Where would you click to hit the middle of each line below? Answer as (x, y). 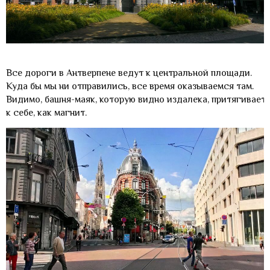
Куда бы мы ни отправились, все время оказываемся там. (130, 86)
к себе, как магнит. (46, 112)
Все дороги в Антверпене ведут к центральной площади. (129, 73)
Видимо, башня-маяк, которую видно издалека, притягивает (136, 99)
